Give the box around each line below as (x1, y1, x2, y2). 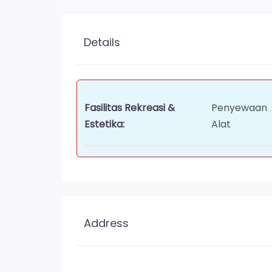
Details (84, 34, 120, 50)
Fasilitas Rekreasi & (84, 100, 175, 115)
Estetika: (84, 117, 124, 131)
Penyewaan (211, 100, 268, 115)
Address (84, 215, 129, 231)
